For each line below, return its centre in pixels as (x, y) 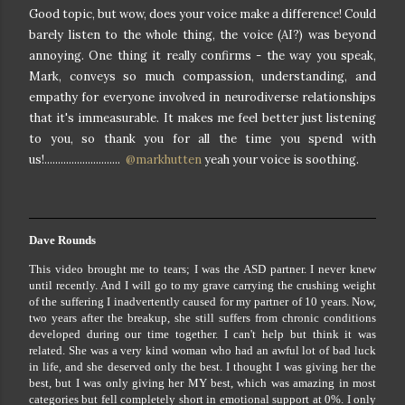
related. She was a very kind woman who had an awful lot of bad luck (202, 350)
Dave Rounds (62, 240)
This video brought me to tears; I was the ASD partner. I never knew (202, 268)
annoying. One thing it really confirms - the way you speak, (202, 56)
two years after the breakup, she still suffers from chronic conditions (202, 317)
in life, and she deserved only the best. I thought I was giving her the (202, 366)
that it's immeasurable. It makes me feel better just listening (202, 118)
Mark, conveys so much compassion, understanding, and (202, 77)
